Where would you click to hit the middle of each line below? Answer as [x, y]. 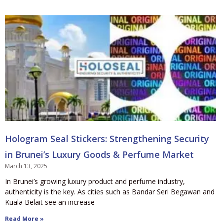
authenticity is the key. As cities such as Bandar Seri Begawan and [110, 191]
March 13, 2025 [26, 166]
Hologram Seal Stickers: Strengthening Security [107, 138]
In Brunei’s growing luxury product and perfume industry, [95, 181]
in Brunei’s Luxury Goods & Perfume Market [99, 154]
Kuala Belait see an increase [50, 202]
